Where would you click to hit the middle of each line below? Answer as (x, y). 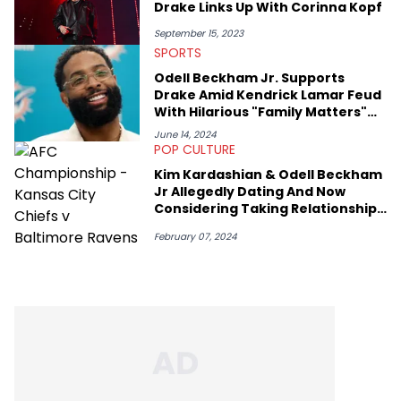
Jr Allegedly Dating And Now (250, 191)
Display (179, 128)
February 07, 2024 (196, 236)
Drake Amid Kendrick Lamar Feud (268, 94)
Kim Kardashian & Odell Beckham (268, 174)
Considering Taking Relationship (265, 208)
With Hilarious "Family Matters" (260, 111)
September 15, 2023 (199, 34)
